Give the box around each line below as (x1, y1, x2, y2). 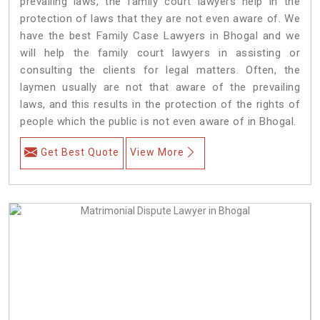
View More (130, 146, 184, 158)
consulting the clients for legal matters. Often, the (20, 63, 300, 76)
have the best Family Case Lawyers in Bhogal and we (20, 29, 300, 42)
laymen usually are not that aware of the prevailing (20, 80, 300, 94)
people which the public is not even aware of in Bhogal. (20, 114, 296, 128)
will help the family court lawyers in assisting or (20, 46, 300, 59)
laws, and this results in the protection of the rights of (20, 97, 300, 111)
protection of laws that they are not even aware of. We (20, 11, 300, 25)
